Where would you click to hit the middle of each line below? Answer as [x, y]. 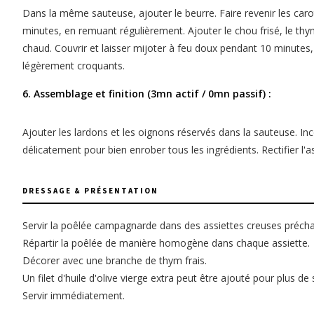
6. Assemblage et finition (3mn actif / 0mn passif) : [147, 94]
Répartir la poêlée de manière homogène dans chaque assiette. [166, 243]
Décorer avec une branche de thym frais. [115, 261]
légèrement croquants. [74, 66]
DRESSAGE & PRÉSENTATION [90, 191]
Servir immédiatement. [74, 296]
